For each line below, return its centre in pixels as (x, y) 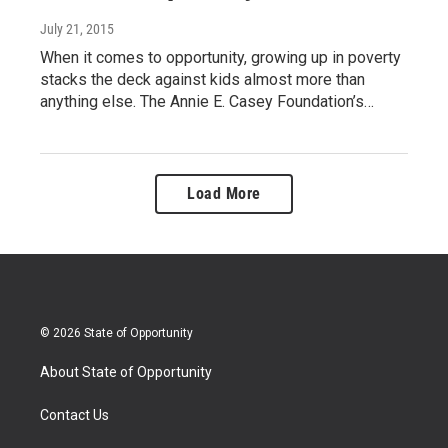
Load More (224, 194)
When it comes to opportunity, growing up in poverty (220, 58)
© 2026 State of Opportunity (116, 333)
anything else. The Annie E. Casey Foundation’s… (207, 102)
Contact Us (74, 415)
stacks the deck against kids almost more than (202, 80)
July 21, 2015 (77, 29)
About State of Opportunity (126, 372)
